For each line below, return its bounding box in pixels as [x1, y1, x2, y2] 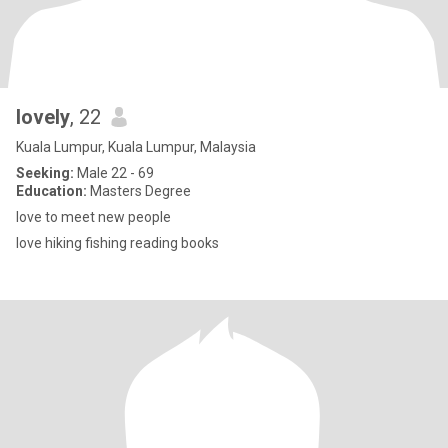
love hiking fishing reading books [16, 235, 219, 251]
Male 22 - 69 [74, 165, 154, 181]
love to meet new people [16, 209, 171, 225]
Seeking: [16, 165, 74, 181]
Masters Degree [87, 183, 191, 199]
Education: [16, 183, 87, 199]
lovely [16, 105, 70, 129]
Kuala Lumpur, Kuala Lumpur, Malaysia [16, 139, 256, 155]
